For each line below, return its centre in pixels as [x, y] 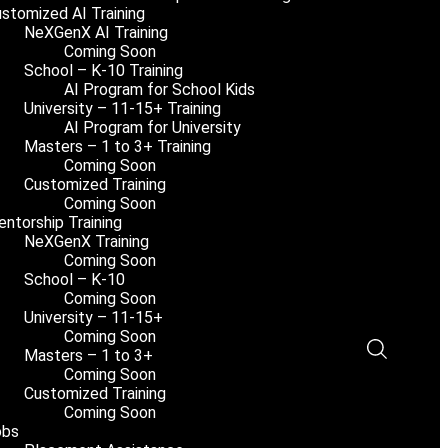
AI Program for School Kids [159, 89]
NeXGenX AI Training [95, 32]
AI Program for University [152, 127]
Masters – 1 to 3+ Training [117, 146]
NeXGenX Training [86, 241]
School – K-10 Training [103, 70]
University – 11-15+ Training [122, 108]
